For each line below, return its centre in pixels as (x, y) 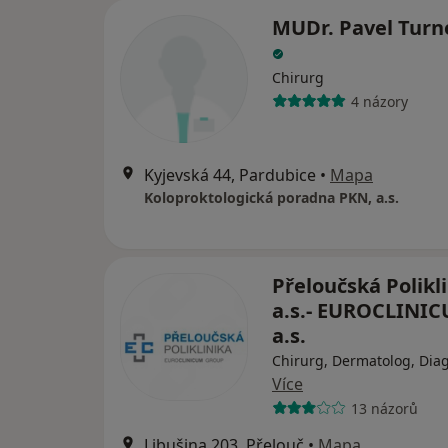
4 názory (379, 101)
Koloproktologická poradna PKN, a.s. (271, 198)
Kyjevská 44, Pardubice (230, 175)
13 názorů (384, 408)
